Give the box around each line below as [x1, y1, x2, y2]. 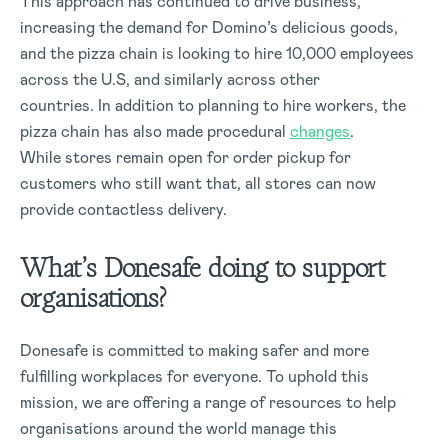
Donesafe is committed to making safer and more [20, 339, 369, 361]
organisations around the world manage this [20, 417, 337, 439]
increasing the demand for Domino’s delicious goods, [20, 16, 398, 38]
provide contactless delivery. [20, 198, 227, 220]
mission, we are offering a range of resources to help [20, 391, 396, 413]
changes [290, 120, 350, 142]
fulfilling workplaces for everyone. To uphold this [20, 365, 369, 387]
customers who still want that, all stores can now [20, 172, 376, 194]
